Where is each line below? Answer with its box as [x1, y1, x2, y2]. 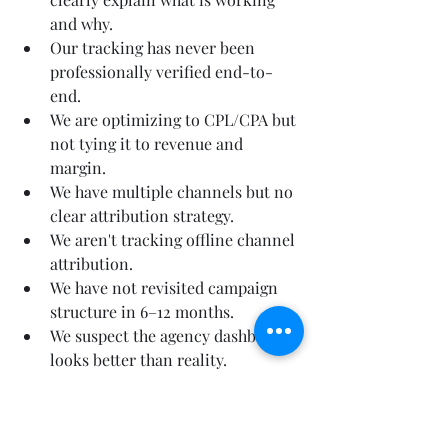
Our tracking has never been [50, 36, 259, 58]
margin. [50, 156, 106, 178]
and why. [50, 12, 113, 34]
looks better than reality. [50, 348, 227, 370]
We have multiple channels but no [50, 180, 297, 202]
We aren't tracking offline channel [50, 228, 299, 250]
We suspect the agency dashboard [50, 324, 293, 346]
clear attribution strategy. [50, 204, 234, 226]
